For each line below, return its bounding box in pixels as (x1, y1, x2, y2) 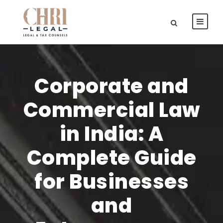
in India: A (59, 119, 164, 148)
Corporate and (34, 72, 189, 100)
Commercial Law (23, 96, 200, 124)
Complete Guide (26, 143, 197, 172)
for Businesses (34, 167, 189, 196)
